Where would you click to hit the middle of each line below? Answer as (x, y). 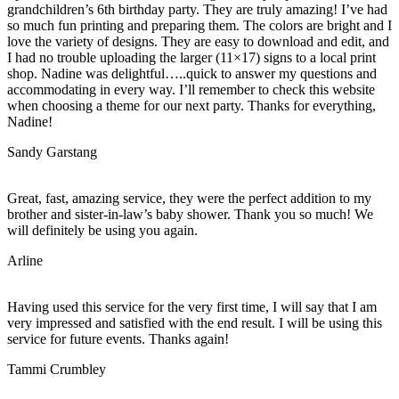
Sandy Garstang (52, 151)
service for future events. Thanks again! (118, 338)
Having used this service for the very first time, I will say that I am (192, 306)
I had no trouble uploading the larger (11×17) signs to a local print (191, 57)
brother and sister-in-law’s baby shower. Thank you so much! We (190, 214)
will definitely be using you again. (102, 230)
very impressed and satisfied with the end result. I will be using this (195, 322)
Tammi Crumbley (57, 369)
